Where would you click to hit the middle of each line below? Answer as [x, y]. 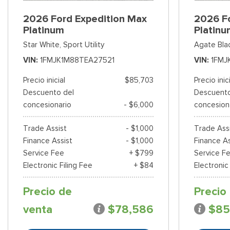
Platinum [44, 30]
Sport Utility [84, 45]
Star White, [42, 45]
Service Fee [44, 153]
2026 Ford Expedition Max [85, 19]
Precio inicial [44, 80]
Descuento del [49, 93]
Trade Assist [45, 129]
